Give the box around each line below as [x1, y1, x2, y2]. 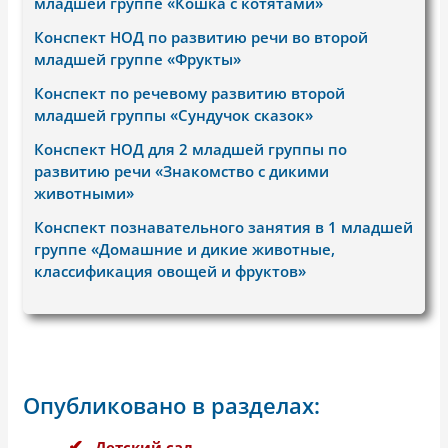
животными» [34, 182, 135, 203]
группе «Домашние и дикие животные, [34, 238, 336, 259]
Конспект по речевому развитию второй [34, 82, 346, 103]
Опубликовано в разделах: [23, 389, 321, 420]
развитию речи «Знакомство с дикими [34, 160, 330, 181]
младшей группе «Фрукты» [34, 48, 242, 69]
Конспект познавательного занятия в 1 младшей [34, 216, 414, 237]
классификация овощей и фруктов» [34, 260, 307, 281]
